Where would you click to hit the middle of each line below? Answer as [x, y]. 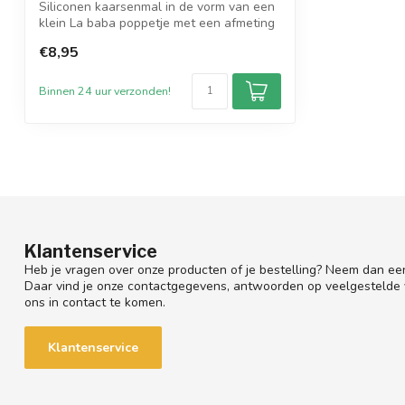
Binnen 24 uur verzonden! [105, 91]
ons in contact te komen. [95, 302]
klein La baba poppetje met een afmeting [157, 24]
